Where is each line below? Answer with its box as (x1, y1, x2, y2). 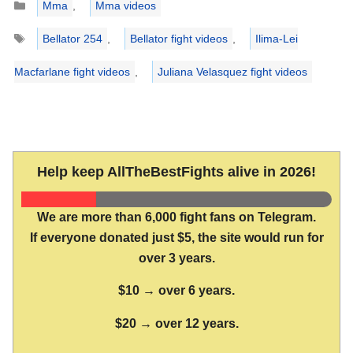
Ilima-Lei (255, 32, 298, 46)
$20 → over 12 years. (114, 317, 239, 331)
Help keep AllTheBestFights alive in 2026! (37, 163, 316, 180)
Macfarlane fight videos (14, 65, 131, 79)
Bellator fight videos (129, 32, 228, 46)
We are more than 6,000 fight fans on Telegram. (37, 210, 316, 224)
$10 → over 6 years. (118, 284, 235, 298)
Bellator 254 (42, 32, 102, 46)
